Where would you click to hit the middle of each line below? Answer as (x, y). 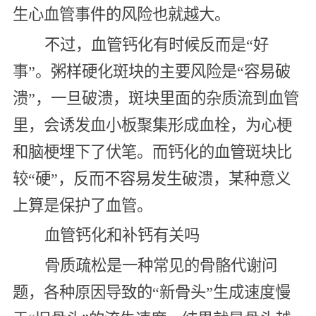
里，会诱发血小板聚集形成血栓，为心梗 (152, 125)
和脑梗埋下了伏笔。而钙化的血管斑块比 (152, 152)
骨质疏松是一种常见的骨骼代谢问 (160, 265)
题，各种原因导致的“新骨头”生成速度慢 (151, 292)
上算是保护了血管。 (82, 205)
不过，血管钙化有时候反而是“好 (156, 44)
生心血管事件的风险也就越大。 (121, 15)
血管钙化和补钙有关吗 (122, 236)
